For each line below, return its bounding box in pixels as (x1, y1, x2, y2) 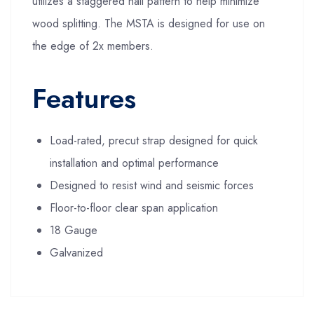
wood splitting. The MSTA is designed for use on (32, 15, 265, 32)
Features (32, 78, 136, 118)
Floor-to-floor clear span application (50, 200, 218, 216)
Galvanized (50, 245, 103, 261)
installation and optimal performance (50, 155, 219, 171)
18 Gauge (50, 222, 97, 238)
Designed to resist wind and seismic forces (50, 177, 254, 193)
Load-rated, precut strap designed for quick (50, 132, 258, 149)
